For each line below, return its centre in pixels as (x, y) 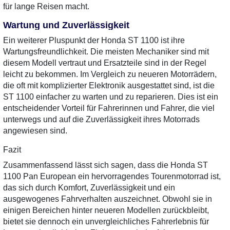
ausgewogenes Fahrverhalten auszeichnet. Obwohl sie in (108, 199)
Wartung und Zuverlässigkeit (66, 25)
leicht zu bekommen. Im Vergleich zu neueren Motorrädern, (110, 74)
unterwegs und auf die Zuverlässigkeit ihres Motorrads (101, 119)
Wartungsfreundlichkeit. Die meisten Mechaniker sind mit (106, 52)
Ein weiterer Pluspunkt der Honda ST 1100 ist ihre (94, 40)
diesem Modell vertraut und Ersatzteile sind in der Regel (105, 63)
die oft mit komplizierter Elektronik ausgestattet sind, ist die (109, 85)
